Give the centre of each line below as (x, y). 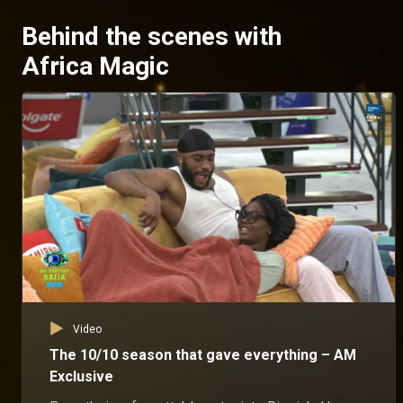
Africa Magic (95, 67)
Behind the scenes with (152, 37)
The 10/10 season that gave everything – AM (203, 354)
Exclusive (81, 376)
